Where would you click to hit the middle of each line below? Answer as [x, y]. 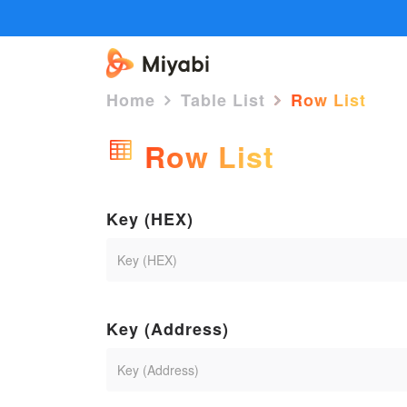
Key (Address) [168, 329]
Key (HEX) [150, 219]
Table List [223, 99]
